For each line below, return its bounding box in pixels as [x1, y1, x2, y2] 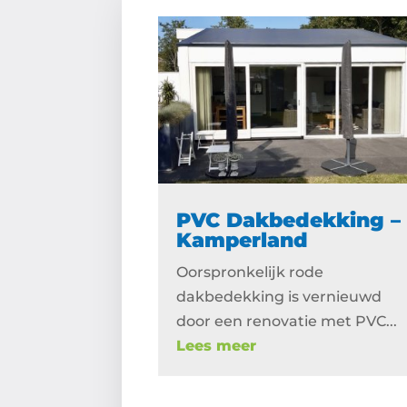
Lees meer [176, 337, 257, 355]
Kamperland [176, 228, 309, 253]
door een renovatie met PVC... [176, 313, 398, 331]
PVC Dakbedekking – [176, 208, 402, 233]
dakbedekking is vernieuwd [176, 288, 382, 306]
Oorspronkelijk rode [176, 263, 324, 282]
